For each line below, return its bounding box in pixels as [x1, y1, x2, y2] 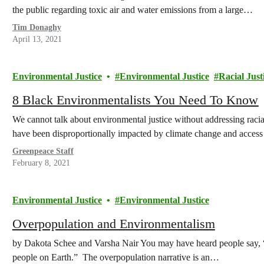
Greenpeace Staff [12, 147, 74, 156]
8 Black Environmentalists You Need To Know [12, 93, 259, 107]
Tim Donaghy [12, 23, 61, 32]
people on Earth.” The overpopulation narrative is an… [12, 252, 219, 262]
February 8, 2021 [12, 159, 70, 167]
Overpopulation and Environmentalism [12, 216, 215, 231]
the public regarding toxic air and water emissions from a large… [12, 5, 253, 15]
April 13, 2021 [12, 35, 62, 44]
